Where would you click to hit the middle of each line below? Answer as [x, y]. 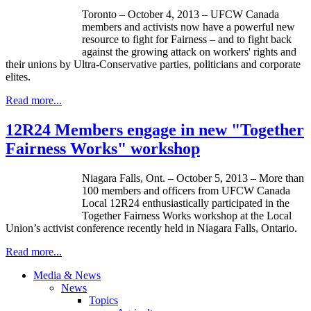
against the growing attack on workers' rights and [189, 51]
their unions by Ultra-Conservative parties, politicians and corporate [153, 64]
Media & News [67, 275]
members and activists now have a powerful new [188, 26]
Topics [103, 300]
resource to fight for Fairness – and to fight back [187, 39]
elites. [18, 76]
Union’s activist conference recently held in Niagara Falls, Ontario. [151, 228]
